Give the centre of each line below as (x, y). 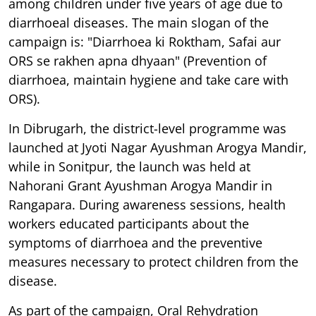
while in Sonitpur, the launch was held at (129, 166)
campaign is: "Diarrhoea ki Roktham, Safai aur (145, 41)
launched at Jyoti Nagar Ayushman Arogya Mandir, (158, 147)
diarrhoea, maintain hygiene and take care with (148, 79)
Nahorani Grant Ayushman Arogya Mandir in (140, 185)
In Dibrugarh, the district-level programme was (147, 128)
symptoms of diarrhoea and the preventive (135, 242)
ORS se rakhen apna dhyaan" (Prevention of (138, 60)
